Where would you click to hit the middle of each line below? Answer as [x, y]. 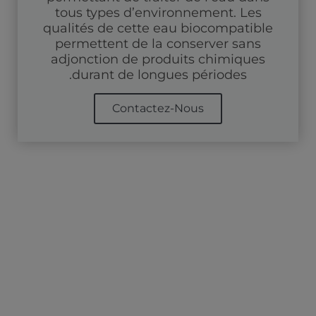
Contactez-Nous [158, 108]
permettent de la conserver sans [158, 43]
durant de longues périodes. [159, 74]
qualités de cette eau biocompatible [158, 28]
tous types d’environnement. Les [158, 12]
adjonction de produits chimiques [158, 59]
